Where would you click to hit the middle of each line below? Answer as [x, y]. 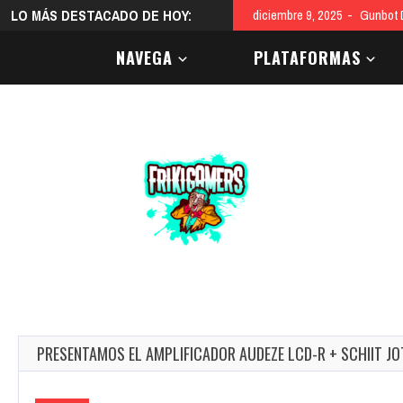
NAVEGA [144, 58]
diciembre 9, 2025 [298, 15]
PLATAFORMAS [307, 58]
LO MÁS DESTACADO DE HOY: [101, 15]
